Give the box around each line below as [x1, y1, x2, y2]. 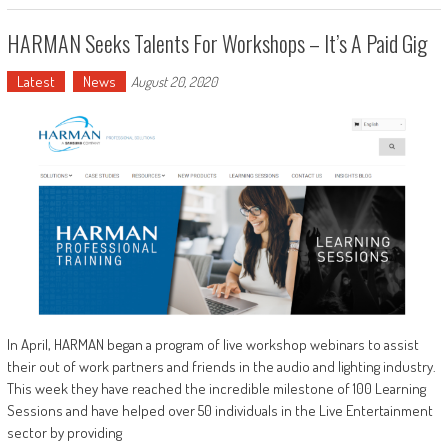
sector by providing [6, 422, 122, 442]
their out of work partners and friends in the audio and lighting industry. [6, 356, 436, 376]
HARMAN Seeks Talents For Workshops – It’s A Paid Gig [6, 27, 427, 60]
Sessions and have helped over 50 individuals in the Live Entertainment [6, 400, 433, 420]
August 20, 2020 [130, 73, 217, 91]
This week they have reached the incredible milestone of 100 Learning [6, 378, 426, 398]
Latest [16, 72, 55, 92]
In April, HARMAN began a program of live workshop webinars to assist [6, 334, 419, 354]
